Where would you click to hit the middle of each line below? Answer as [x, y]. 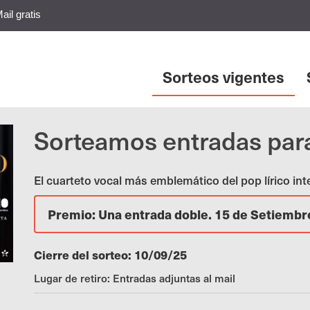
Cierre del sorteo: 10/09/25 [110, 255]
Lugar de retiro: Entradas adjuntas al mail [135, 278]
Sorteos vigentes [224, 76]
